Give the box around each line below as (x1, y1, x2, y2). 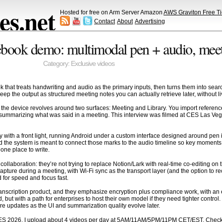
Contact (94, 17, 115, 25)
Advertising (135, 17, 165, 25)
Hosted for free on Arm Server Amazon (60, 8, 164, 16)
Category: (43, 60, 71, 68)
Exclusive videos (70, 60, 114, 68)
